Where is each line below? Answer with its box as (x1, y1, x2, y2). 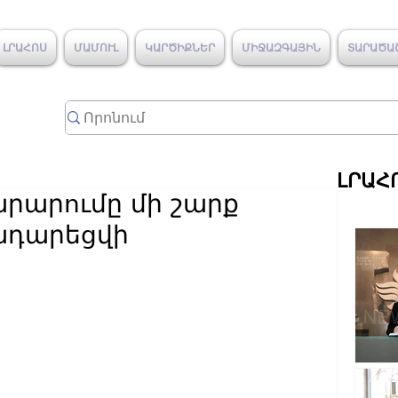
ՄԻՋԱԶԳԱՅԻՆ (242, 40, 321, 54)
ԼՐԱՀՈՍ (3, 40, 47, 54)
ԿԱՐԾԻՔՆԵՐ (145, 40, 215, 54)
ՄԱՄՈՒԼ (74, 40, 118, 54)
